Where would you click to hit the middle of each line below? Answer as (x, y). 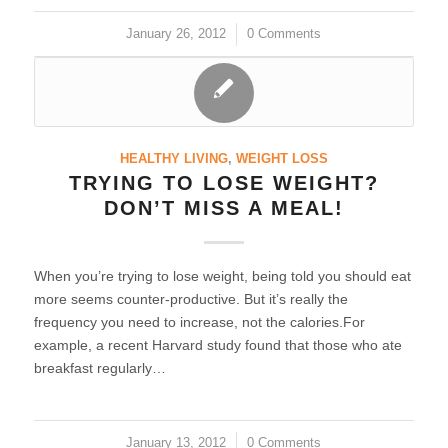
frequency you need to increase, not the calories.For (199, 322)
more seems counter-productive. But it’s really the (190, 299)
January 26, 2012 (176, 34)
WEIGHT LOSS (281, 159)
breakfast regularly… (99, 368)
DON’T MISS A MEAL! (223, 208)
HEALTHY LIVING (173, 159)
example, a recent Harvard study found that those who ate (217, 345)
